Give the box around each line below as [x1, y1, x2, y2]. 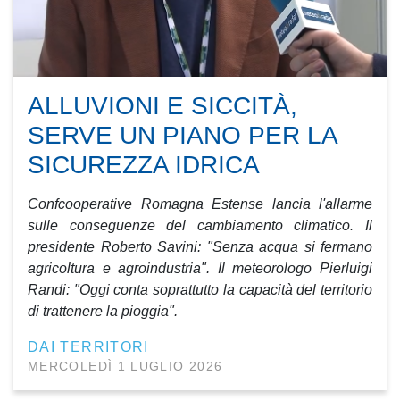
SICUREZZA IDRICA [28, 151, 260, 179]
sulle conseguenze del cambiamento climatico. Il [28, 218, 372, 233]
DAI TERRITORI [28, 339, 149, 354]
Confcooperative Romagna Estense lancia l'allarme [28, 196, 372, 212]
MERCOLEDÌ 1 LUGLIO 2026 [28, 360, 223, 373]
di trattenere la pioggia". [28, 304, 178, 319]
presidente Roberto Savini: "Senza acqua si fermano [28, 239, 372, 254]
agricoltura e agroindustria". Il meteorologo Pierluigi [28, 261, 372, 276]
